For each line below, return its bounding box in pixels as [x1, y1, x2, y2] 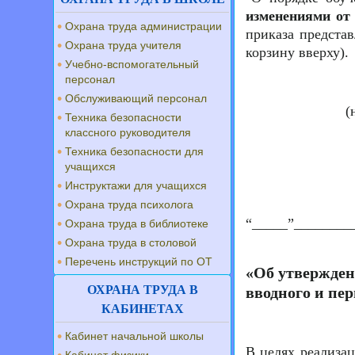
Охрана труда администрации [65, 20, 222, 32]
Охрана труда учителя [65, 39, 181, 52]
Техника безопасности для [65, 145, 204, 158]
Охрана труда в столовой [65, 236, 197, 249]
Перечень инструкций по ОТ [65, 255, 212, 268]
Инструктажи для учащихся [65, 179, 207, 192]
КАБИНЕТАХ [101, 302, 184, 315]
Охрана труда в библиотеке [65, 217, 208, 230]
